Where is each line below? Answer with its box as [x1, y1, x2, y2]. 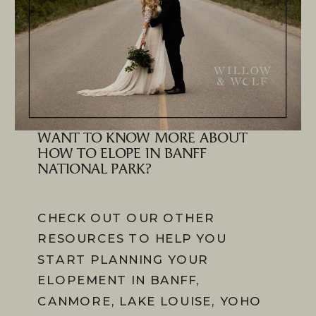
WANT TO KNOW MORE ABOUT [37, 130, 248, 147]
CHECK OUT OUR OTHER [37, 210, 214, 226]
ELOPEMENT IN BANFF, [37, 272, 201, 288]
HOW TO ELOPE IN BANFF [37, 146, 207, 162]
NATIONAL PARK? [37, 162, 152, 178]
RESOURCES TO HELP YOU [37, 231, 227, 246]
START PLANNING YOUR [37, 251, 209, 267]
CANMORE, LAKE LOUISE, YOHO [37, 293, 262, 308]
